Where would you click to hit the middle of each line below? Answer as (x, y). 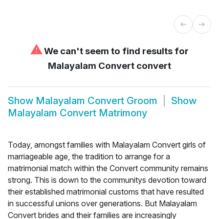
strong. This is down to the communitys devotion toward (107, 180)
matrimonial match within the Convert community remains (108, 168)
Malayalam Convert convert (109, 66)
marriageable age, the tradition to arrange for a (89, 156)
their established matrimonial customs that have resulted (106, 191)
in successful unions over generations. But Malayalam (102, 203)
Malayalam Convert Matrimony (77, 113)
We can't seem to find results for (115, 51)
